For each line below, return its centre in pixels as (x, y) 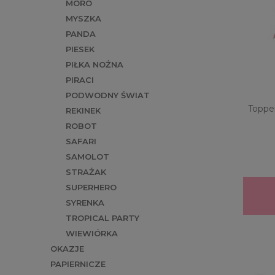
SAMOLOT (87, 157)
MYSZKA (83, 19)
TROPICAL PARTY (103, 218)
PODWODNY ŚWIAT (108, 95)
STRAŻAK (86, 172)
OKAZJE (67, 249)
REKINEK (83, 111)
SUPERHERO (91, 188)
